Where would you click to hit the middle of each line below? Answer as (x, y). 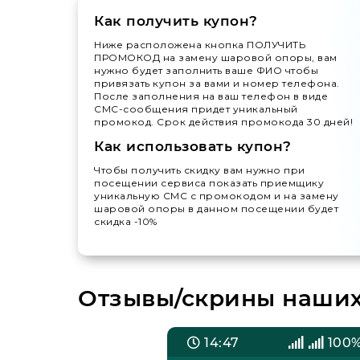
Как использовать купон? (193, 147)
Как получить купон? (176, 21)
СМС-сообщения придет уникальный (196, 109)
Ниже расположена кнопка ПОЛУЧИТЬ (200, 45)
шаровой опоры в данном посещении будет (216, 209)
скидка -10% (126, 222)
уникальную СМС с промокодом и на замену (217, 196)
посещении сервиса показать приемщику (209, 183)
